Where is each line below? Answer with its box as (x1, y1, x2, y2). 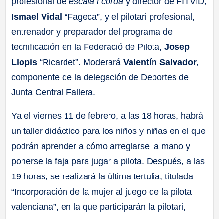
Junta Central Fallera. (11, 88, 96, 98)
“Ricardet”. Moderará (40, 57, 124, 67)
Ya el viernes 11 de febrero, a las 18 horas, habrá (11, 110, 204, 121)
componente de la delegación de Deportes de (11, 72, 189, 83)
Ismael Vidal (11, 12, 63, 22)
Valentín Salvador (123, 57, 197, 67)
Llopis (11, 57, 40, 67)
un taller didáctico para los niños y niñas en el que (11, 126, 206, 136)
